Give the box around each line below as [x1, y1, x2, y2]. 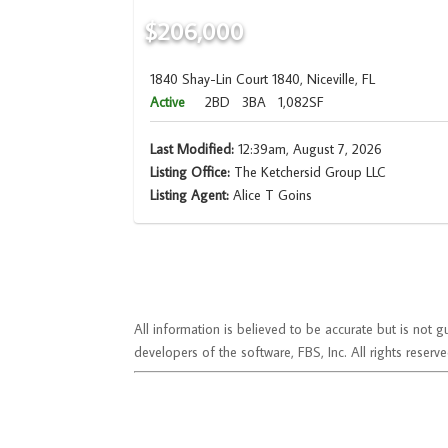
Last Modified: [150, 140, 235, 159]
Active [150, 93, 186, 112]
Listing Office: [150, 163, 231, 182]
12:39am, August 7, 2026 [234, 140, 383, 159]
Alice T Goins [233, 186, 313, 205]
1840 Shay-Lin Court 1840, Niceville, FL [150, 70, 376, 89]
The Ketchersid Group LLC [230, 163, 387, 182]
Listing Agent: [150, 186, 234, 205]
